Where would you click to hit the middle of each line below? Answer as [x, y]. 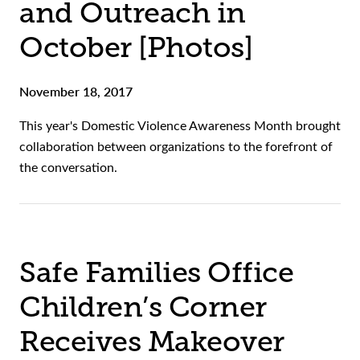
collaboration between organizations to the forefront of [176, 146]
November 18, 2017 [76, 92]
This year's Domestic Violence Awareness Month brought [180, 125]
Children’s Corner [143, 307]
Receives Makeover [152, 342]
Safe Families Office [156, 273]
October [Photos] [136, 48]
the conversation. [70, 167]
